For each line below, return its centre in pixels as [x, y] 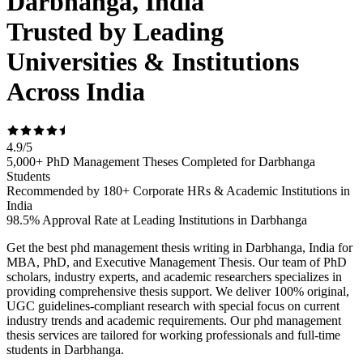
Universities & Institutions [153, 61]
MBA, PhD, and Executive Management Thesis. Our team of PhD [177, 263]
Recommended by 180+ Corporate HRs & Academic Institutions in [178, 191]
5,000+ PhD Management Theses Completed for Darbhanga [161, 162]
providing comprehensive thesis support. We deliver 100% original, [178, 292]
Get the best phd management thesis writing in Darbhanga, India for [179, 248]
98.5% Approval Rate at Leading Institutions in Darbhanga [157, 220]
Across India [76, 91]
